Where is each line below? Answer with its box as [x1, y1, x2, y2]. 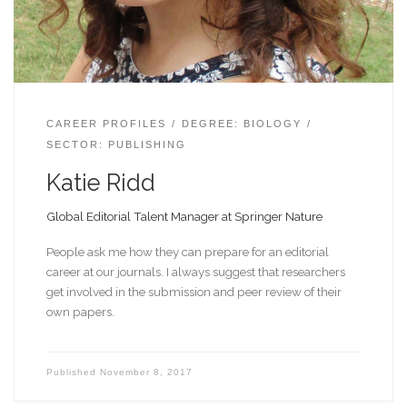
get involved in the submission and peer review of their [45, 283, 342, 299]
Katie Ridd [45, 169, 155, 197]
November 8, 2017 [99, 366, 193, 377]
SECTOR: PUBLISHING [45, 139, 186, 151]
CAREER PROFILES [45, 118, 166, 130]
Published [45, 366, 100, 377]
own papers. [45, 303, 114, 319]
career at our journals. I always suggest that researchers [45, 263, 345, 279]
